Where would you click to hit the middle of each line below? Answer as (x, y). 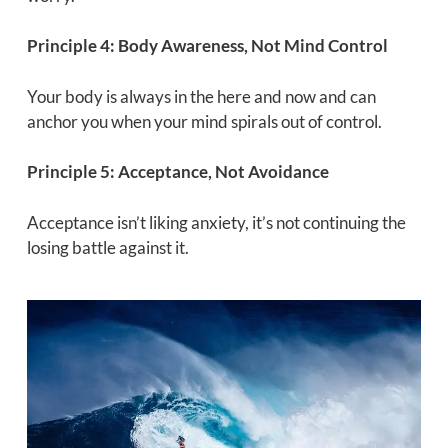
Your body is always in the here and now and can (201, 96)
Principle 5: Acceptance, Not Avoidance (177, 172)
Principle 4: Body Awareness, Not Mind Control (207, 46)
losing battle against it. (107, 247)
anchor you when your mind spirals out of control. (204, 121)
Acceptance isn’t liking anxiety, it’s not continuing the (216, 222)
